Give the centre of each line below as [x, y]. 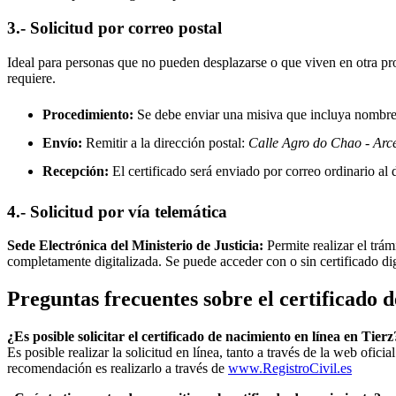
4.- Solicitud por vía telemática [117, 211]
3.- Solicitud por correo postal [114, 28]
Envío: [62, 142]
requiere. [31, 78]
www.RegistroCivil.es [290, 369]
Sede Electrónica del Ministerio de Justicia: [135, 246]
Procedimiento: [88, 114]
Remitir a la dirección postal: [165, 142]
